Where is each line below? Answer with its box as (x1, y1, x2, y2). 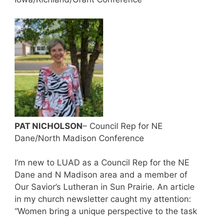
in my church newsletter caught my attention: (15, 194, 191, 204)
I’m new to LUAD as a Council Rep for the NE (15, 158, 189, 168)
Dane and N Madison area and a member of (15, 170, 187, 180)
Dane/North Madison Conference (15, 133, 144, 143)
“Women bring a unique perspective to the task (15, 206, 197, 217)
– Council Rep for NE (83, 121, 163, 131)
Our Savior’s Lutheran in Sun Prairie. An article (15, 182, 195, 192)
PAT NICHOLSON (15, 121, 83, 131)
